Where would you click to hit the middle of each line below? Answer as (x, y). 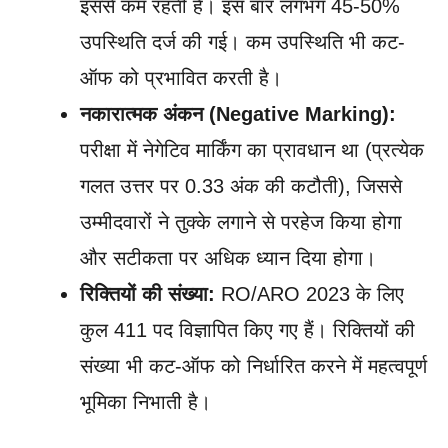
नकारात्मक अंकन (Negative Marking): (238, 113)
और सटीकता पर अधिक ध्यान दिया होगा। (228, 257)
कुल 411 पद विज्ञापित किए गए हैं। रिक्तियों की (247, 329)
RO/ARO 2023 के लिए (309, 293)
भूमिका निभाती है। (145, 401)
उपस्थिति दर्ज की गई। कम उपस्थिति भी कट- (242, 41)
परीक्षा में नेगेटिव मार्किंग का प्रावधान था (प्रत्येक (252, 149)
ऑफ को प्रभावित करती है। (181, 77)
